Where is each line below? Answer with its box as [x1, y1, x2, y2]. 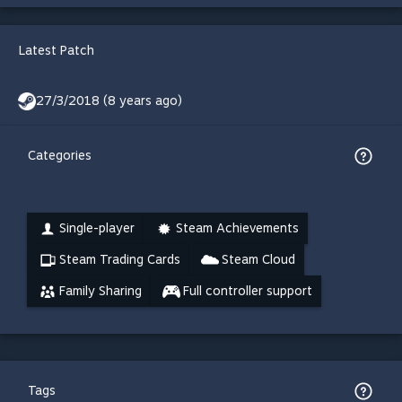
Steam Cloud [222, 252, 295, 267]
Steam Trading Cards [59, 252, 180, 267]
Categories [28, 148, 92, 162]
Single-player [59, 221, 135, 235]
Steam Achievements [176, 221, 299, 235]
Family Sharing [59, 284, 142, 298]
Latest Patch [19, 43, 94, 57]
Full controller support [183, 284, 312, 298]
